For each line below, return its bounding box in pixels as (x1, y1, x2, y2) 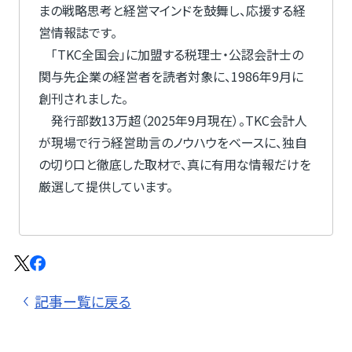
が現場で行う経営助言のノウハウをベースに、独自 (38, 133, 307, 152)
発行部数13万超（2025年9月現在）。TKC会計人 (38, 111, 307, 130)
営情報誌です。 (38, 23, 117, 42)
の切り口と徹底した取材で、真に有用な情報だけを (38, 155, 311, 174)
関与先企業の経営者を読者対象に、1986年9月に (38, 67, 303, 86)
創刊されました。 (38, 89, 128, 108)
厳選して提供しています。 (38, 177, 173, 196)
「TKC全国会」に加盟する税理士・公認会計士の (38, 45, 303, 64)
